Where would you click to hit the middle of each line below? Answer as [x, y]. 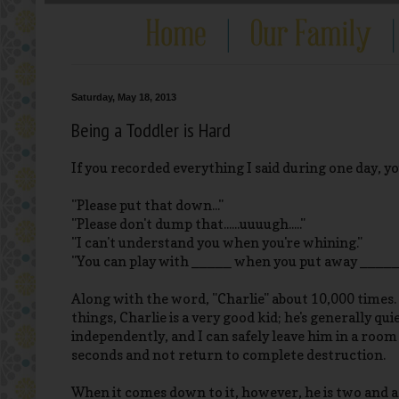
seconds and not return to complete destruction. [228, 355]
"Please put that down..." [147, 206]
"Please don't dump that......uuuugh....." [188, 224]
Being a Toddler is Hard [151, 130]
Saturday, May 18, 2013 [124, 97]
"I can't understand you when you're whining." [217, 243]
